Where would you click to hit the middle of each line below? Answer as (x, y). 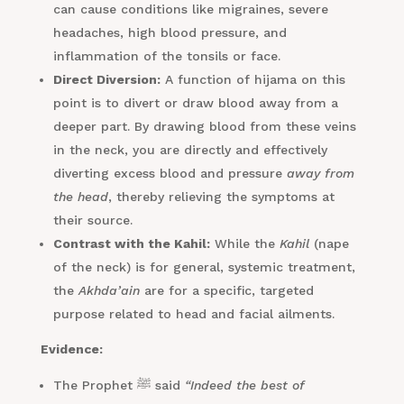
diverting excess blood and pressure (170, 174)
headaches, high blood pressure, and (170, 33)
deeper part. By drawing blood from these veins (204, 127)
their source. (92, 220)
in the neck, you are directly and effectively (190, 150)
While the (244, 244)
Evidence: (71, 349)
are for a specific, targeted (226, 291)
